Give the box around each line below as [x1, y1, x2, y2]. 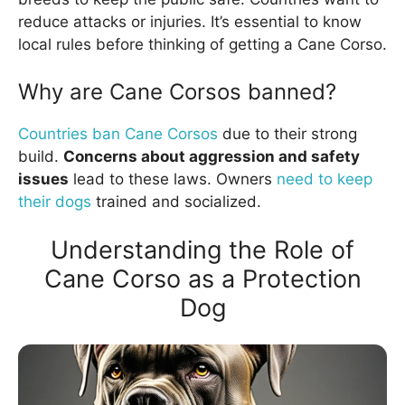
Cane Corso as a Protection [43, 264, 362, 295]
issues [18, 169, 69, 188]
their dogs [18, 192, 91, 211]
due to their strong [218, 124, 357, 143]
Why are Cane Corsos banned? [18, 78, 336, 105]
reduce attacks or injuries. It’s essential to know [18, 13, 362, 32]
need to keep [277, 169, 372, 188]
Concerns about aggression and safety [63, 146, 360, 165]
